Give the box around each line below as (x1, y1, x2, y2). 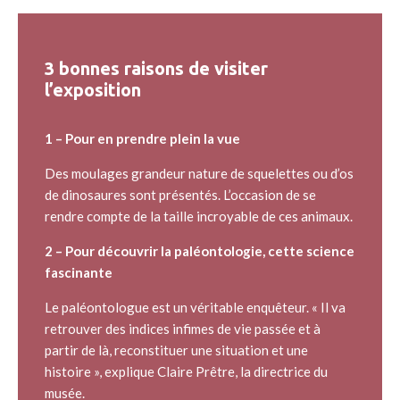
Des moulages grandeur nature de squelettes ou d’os (45, 165, 354, 182)
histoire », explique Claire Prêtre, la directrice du (45, 363, 328, 380)
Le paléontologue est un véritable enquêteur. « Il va (45, 299, 346, 316)
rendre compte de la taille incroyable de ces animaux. (45, 208, 353, 225)
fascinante (45, 264, 112, 281)
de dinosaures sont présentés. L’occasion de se (45, 187, 316, 204)
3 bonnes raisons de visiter (45, 58, 268, 79)
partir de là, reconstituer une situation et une (45, 342, 308, 359)
